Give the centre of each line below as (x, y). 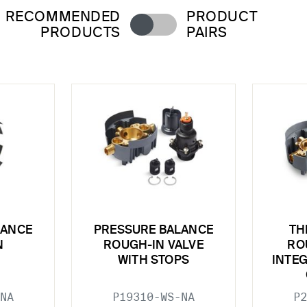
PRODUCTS (81, 34)
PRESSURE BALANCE (153, 230)
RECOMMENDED (63, 18)
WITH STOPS (153, 260)
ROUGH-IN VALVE (153, 245)
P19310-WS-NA (153, 297)
